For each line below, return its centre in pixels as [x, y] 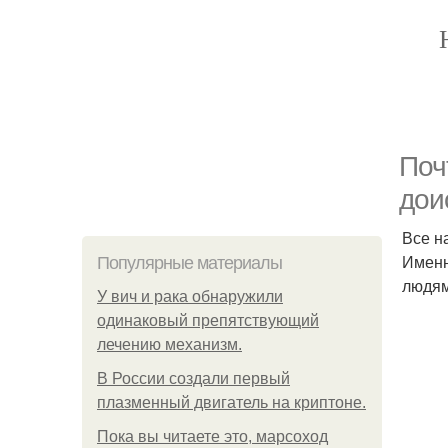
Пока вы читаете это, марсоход [212, 436]
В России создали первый [193, 378]
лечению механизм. [169, 344]
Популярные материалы [189, 263]
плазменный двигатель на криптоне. [231, 402]
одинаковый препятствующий [208, 320]
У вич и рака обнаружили [190, 296]
